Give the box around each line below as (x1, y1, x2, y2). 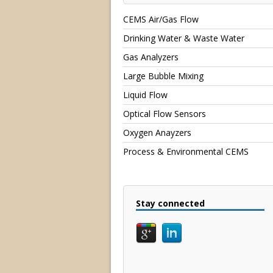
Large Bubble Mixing (123, 69, 204, 82)
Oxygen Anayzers (123, 126, 191, 138)
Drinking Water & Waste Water (123, 32, 244, 44)
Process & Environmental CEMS (123, 145, 249, 157)
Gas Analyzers (123, 51, 179, 63)
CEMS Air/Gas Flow (123, 13, 199, 25)
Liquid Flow (123, 88, 168, 101)
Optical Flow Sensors (123, 107, 206, 119)
